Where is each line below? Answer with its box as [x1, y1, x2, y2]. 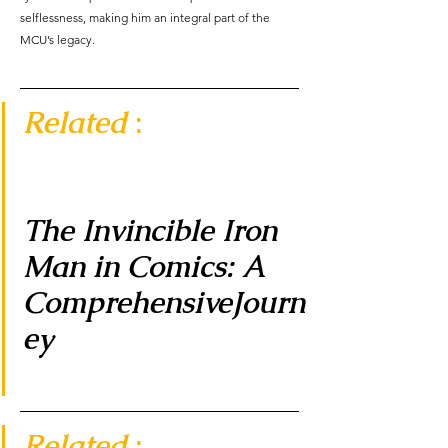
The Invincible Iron [23, 211, 285, 251]
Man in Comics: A [23, 247, 271, 287]
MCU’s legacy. [20, 32, 95, 48]
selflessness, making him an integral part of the [20, 10, 273, 26]
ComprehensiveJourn [23, 283, 305, 323]
